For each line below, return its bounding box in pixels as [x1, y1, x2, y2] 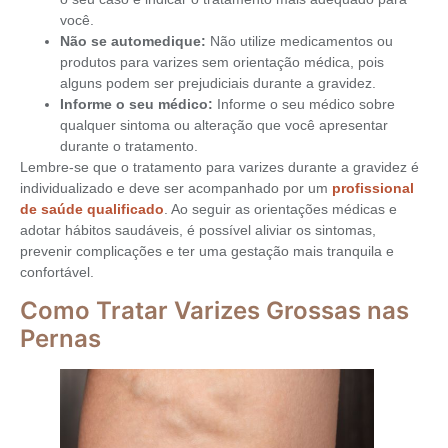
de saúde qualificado [20, 200, 164, 217]
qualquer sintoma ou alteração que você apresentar [60, 116, 388, 133]
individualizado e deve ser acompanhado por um [20, 179, 332, 196]
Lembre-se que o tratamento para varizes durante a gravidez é [20, 158, 419, 175]
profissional [332, 179, 414, 196]
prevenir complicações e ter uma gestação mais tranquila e [20, 242, 394, 259]
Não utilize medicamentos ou [206, 32, 393, 49]
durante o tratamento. [60, 137, 198, 154]
